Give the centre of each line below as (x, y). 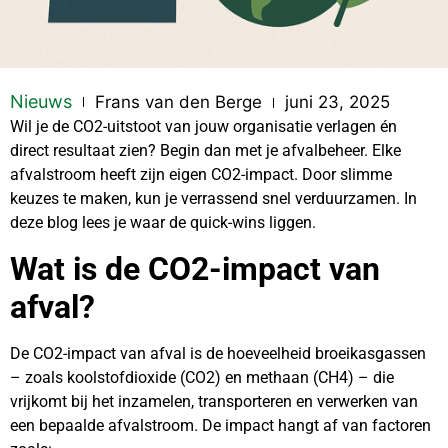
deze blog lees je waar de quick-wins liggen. (163, 223)
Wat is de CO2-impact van (195, 268)
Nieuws (41, 102)
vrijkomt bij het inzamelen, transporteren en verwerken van (214, 401)
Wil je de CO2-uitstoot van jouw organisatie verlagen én (203, 127)
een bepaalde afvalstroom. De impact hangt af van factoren (220, 425)
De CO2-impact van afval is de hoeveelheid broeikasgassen (218, 353)
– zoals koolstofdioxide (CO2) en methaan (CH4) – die (202, 377)
